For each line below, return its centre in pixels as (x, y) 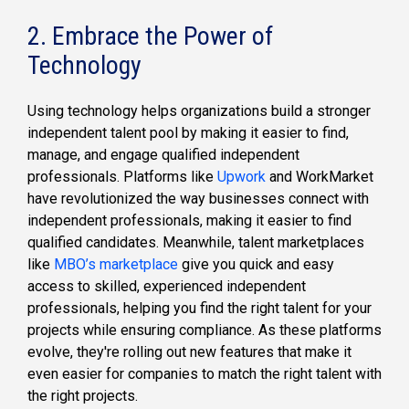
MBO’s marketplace (116, 264)
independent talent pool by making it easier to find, (188, 132)
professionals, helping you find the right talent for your (199, 308)
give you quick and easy (256, 264)
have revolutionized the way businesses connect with (198, 198)
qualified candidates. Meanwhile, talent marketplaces (196, 242)
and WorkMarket (320, 176)
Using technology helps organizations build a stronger (199, 110)
